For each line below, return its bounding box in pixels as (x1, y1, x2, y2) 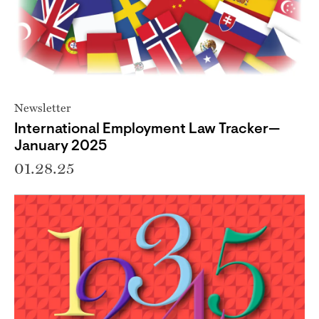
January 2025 (14, 140, 108, 154)
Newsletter (14, 99, 70, 115)
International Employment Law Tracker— (14, 122, 280, 137)
